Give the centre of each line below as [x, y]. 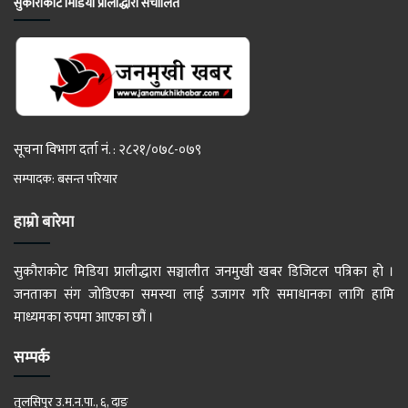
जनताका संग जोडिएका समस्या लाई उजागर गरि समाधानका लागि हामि [204, 294]
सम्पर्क [31, 357]
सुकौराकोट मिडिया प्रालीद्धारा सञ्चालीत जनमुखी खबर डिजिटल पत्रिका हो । [204, 271]
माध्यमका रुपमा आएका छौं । [84, 317]
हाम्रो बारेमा [44, 222]
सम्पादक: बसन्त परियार [66, 178]
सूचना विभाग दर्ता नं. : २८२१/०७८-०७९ [107, 149]
